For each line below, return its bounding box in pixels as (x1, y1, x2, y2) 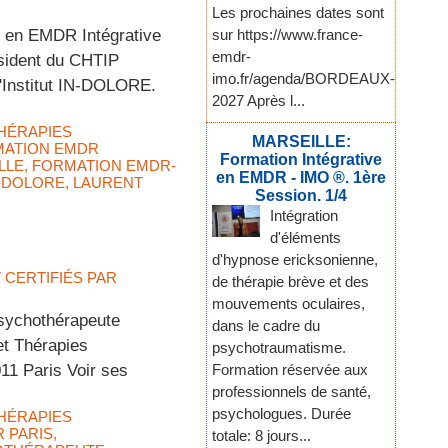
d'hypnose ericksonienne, (212, 251, 378, 269)
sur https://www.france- (212, 26, 363, 44)
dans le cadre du (212, 317, 320, 335)
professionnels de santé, (212, 383, 371, 401)
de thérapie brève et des (212, 273, 369, 291)
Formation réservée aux (212, 361, 368, 379)
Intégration (270, 207, 338, 225)
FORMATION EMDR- (32, 157, 176, 175)
